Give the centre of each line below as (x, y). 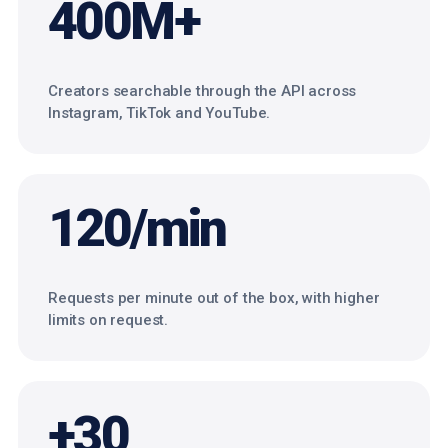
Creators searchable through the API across (202, 91)
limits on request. (108, 320)
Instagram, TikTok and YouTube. (159, 113)
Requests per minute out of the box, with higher (214, 298)
